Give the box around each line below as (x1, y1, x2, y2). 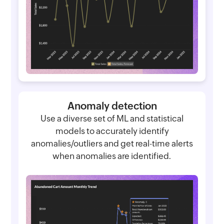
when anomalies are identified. (52, 151, 171, 161)
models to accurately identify (55, 126, 169, 136)
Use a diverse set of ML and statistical (40, 113, 183, 124)
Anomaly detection (67, 100, 157, 112)
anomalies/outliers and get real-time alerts (31, 138, 193, 149)
